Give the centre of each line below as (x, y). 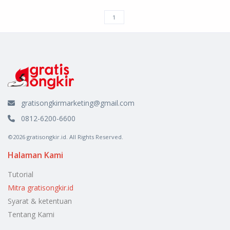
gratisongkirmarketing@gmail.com (78, 103)
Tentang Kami (31, 214)
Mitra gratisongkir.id (41, 187)
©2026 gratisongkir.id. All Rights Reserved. (65, 137)
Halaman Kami (35, 155)
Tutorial (21, 174)
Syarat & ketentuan (40, 201)
